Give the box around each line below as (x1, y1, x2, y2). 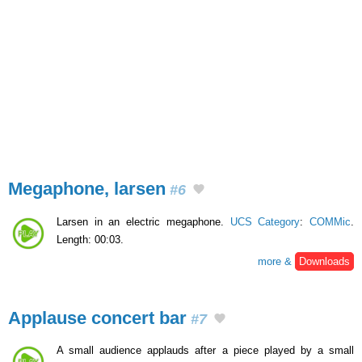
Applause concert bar (8, 307, 187, 328)
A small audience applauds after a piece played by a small (57, 344, 354, 357)
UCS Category (229, 215, 301, 228)
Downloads (299, 255, 350, 267)
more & (258, 255, 295, 267)
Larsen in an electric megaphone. (57, 215, 230, 228)
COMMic (309, 215, 351, 228)
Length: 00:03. (57, 233, 124, 246)
